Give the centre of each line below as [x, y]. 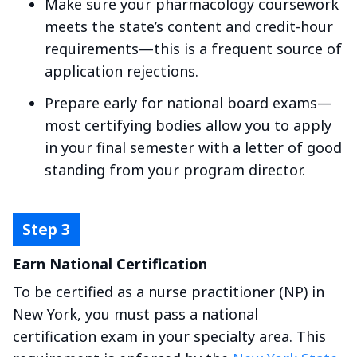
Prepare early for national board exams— [188, 102]
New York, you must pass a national [135, 314]
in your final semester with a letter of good [193, 147]
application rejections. [122, 71]
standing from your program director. [175, 169]
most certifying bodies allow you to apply [188, 125]
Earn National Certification [110, 264]
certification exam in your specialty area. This [169, 337]
